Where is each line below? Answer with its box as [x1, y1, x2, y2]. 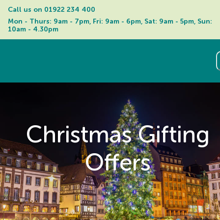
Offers [85, 148, 151, 177]
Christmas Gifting [26, 120, 210, 149]
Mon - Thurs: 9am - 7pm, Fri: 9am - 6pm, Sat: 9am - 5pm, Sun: [8, 17, 212, 26]
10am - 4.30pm [8, 25, 58, 33]
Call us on [8, 5, 44, 14]
